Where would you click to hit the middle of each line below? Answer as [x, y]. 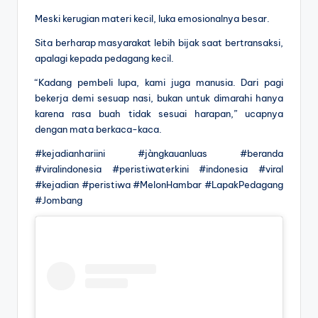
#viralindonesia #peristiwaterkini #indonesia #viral [159, 169]
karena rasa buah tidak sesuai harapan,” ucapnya [159, 113]
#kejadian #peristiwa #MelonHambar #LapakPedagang [159, 184]
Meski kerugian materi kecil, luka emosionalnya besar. [152, 18]
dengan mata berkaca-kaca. [98, 129]
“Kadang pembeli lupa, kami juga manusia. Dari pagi [159, 82]
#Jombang [59, 200]
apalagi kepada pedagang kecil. [104, 58]
